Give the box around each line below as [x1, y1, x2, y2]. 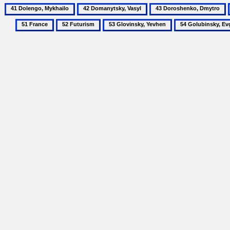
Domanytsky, [76, 14, 120, 23]
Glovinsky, [102, 30, 138, 39]
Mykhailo [4, 25, 35, 34]
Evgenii [174, 41, 199, 50]
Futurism [55, 30, 84, 39]
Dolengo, [4, 14, 34, 23]
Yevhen [102, 41, 127, 50]
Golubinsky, [174, 30, 213, 39]
